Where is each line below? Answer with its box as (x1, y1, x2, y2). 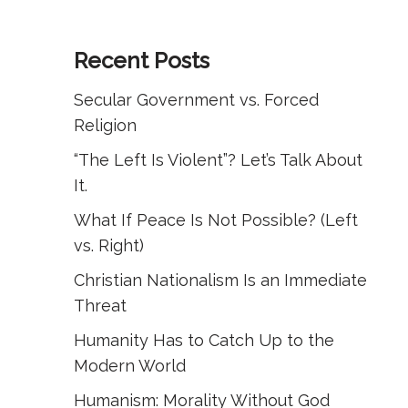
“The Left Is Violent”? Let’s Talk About (74, 150, 362, 169)
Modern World (74, 356, 186, 375)
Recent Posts (74, 47, 209, 74)
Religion (74, 116, 137, 135)
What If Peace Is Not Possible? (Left (74, 210, 358, 229)
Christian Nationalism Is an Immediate (74, 270, 367, 290)
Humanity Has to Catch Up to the (74, 331, 334, 350)
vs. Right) (74, 236, 144, 255)
